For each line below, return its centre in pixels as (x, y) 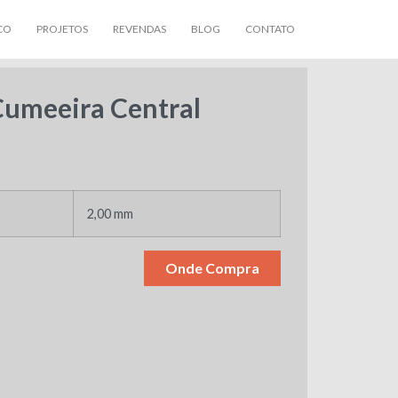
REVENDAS (139, 29)
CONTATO (270, 29)
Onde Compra (212, 268)
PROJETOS (62, 29)
